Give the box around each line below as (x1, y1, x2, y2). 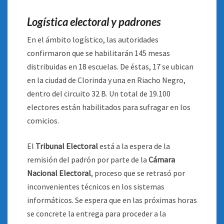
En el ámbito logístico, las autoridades (27, 34, 158, 44)
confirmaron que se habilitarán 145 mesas (27, 48, 170, 58)
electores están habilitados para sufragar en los (27, 102, 190, 112)
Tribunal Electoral (35, 141, 98, 151)
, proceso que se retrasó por (91, 168, 185, 178)
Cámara (148, 154, 175, 164)
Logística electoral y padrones (27, 15, 161, 28)
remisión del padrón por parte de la (27, 154, 148, 164)
